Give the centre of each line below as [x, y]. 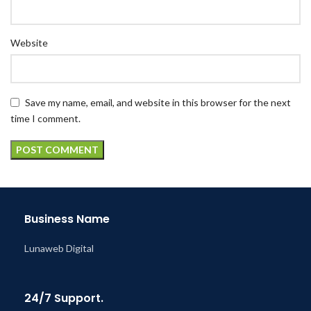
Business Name [67, 219]
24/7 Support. [64, 299]
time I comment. [45, 119]
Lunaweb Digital [59, 249]
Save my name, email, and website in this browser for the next [158, 102]
